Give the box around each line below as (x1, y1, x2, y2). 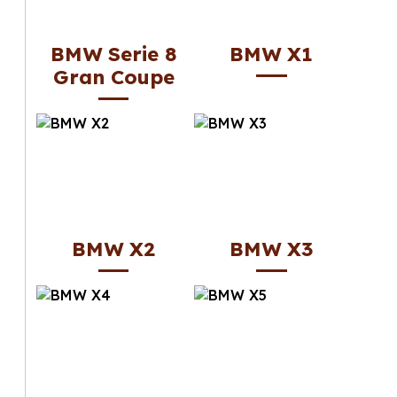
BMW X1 (230, 41, 314, 66)
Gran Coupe (52, 64, 175, 90)
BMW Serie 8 (50, 41, 177, 66)
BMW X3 (230, 236, 314, 261)
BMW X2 (72, 236, 156, 261)
